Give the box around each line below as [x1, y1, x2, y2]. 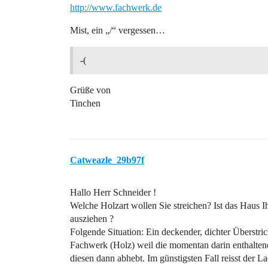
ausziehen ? [70, 214, 114, 224]
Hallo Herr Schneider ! [70, 187, 156, 197]
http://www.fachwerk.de [70, 2, 162, 13]
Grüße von [70, 85, 111, 95]
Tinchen [70, 98, 100, 108]
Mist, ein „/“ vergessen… [70, 25, 165, 35]
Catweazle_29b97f [70, 155, 144, 165]
